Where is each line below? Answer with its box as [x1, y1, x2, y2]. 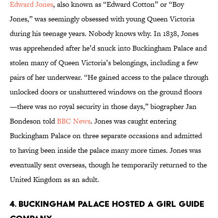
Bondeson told [10, 116, 57, 127]
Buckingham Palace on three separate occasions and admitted [10, 130, 202, 141]
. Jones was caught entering [91, 116, 176, 127]
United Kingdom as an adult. [10, 174, 99, 185]
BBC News [57, 116, 91, 127]
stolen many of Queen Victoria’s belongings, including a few [10, 57, 198, 68]
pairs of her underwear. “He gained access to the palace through [10, 72, 208, 83]
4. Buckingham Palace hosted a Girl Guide [10, 199, 204, 209]
